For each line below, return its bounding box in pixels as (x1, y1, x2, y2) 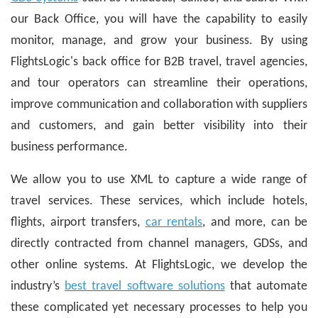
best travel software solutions (65, 280, 225, 294)
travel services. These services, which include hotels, (11, 194, 307, 209)
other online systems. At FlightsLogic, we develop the (11, 258, 307, 273)
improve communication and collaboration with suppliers (11, 98, 307, 112)
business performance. (11, 141, 128, 155)
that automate (224, 280, 308, 294)
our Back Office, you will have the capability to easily (11, 13, 307, 27)
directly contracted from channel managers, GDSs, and (11, 237, 307, 251)
